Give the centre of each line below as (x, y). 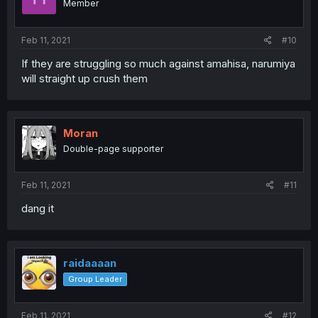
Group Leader (95, 279)
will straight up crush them (84, 78)
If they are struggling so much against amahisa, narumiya (158, 63)
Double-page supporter (113, 148)
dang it (38, 209)
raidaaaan (90, 263)
